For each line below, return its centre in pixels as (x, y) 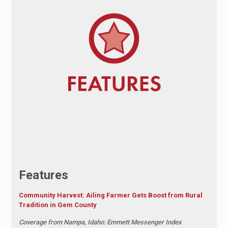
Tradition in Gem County (58, 205)
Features (43, 175)
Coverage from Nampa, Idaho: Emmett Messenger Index (100, 222)
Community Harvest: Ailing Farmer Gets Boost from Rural (110, 195)
